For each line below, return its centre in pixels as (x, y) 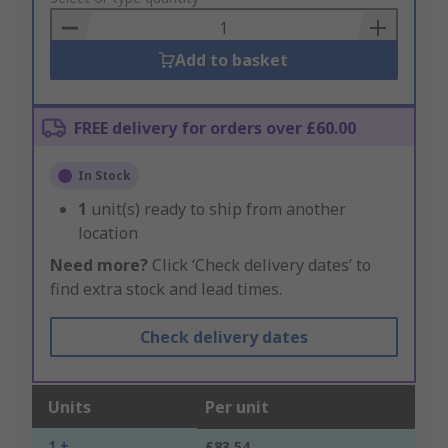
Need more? (99, 265)
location (108, 233)
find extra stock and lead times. (166, 289)
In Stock (104, 176)
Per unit (237, 407)
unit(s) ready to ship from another (218, 209)
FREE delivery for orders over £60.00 (215, 128)
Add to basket (232, 60)
